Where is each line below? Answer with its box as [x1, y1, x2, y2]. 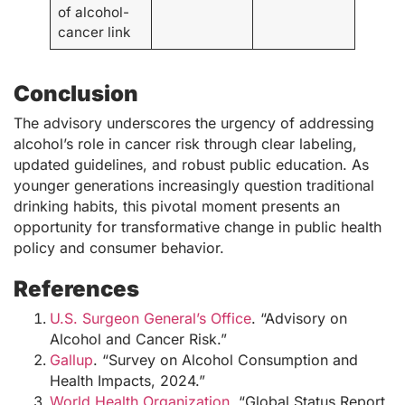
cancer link [57, 23, 130, 41]
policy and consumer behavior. [14, 238, 224, 257]
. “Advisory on [251, 308, 347, 327]
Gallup [50, 350, 93, 369]
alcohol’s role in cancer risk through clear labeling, [14, 134, 357, 153]
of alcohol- [57, 3, 129, 21]
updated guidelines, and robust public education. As [14, 155, 369, 174]
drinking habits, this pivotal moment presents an [14, 196, 340, 215]
